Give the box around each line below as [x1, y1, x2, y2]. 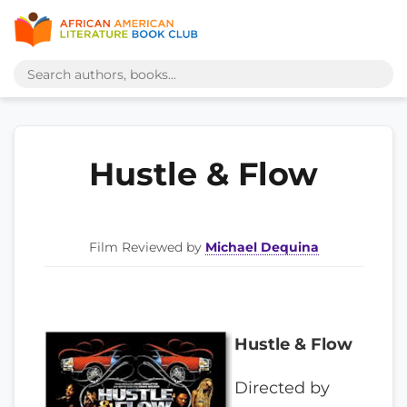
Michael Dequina [204, 240, 319, 254]
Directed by [234, 378, 330, 398]
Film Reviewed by [88, 240, 205, 254]
